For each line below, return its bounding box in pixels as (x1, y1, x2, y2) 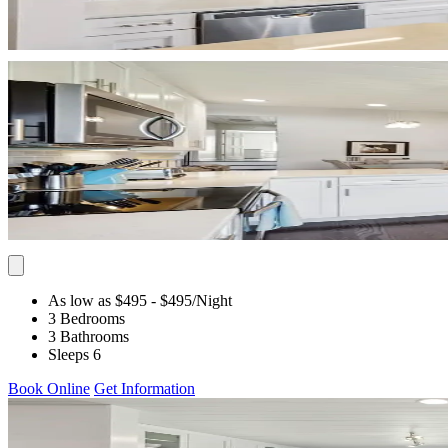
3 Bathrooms (48, 327, 129, 345)
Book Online (8, 379, 90, 397)
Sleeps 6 (48, 345, 101, 363)
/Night (192, 291, 232, 309)
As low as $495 (48, 291, 147, 309)
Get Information (94, 379, 195, 397)
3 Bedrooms (48, 309, 125, 327)
